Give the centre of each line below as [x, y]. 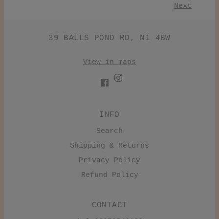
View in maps [109, 62]
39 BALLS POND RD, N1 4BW [109, 38]
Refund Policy [109, 175]
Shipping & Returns [109, 146]
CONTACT [109, 206]
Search [109, 131]
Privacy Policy [109, 161]
